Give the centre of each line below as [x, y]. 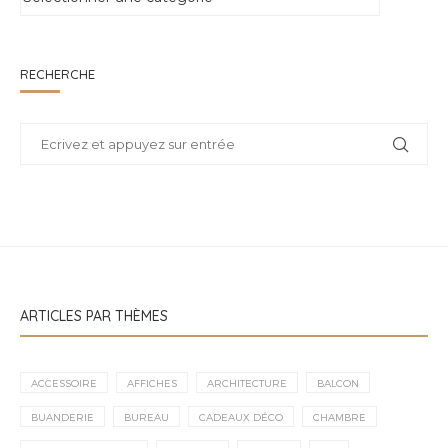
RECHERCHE [57, 73]
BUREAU [146, 416]
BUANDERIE [62, 416]
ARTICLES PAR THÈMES [94, 315]
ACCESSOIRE [64, 382]
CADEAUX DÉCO [241, 416]
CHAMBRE [339, 416]
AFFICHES [152, 382]
